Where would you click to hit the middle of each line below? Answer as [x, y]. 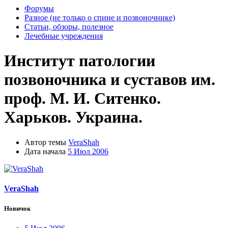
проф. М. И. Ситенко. [82, 98]
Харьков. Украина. [73, 117]
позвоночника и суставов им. [110, 80]
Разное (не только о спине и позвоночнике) [100, 18]
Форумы [39, 8]
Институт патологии [80, 61]
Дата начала [45, 151]
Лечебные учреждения [64, 36]
